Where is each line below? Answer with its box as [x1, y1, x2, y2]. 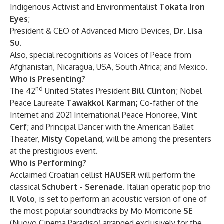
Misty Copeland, [39, 134, 106, 144]
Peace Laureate [10, 98, 66, 108]
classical [10, 182, 42, 192]
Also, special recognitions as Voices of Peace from [10, 50, 191, 60]
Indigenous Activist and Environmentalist [10, 2, 159, 12]
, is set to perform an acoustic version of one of [35, 194, 207, 204]
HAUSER [104, 170, 136, 180]
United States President [43, 86, 132, 96]
